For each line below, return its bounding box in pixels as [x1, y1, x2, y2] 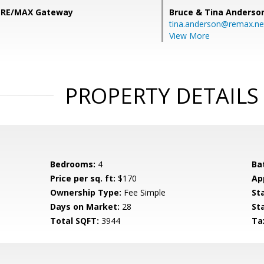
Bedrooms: [50, 159, 96, 170]
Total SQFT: [50, 215, 100, 226]
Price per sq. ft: [50, 173, 116, 184]
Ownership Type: [50, 187, 122, 198]
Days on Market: [50, 201, 120, 212]
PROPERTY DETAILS [64, 81, 259, 110]
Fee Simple [121, 187, 166, 198]
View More [169, 30, 210, 41]
